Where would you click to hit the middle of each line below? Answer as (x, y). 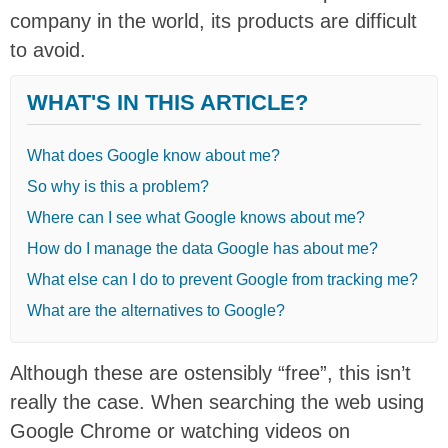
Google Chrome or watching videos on (180, 430)
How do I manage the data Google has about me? (202, 248)
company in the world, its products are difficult (213, 20)
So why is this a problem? (118, 186)
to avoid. (48, 49)
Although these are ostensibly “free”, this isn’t (210, 372)
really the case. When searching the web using (217, 401)
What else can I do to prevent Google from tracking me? (222, 279)
